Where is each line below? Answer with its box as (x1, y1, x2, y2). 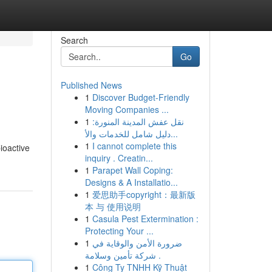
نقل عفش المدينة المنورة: (92, 115, 184, 127)
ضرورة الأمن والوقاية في (92, 237, 182, 249)
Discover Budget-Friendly (92, 91, 189, 103)
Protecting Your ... (84, 225, 154, 237)
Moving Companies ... (84, 103, 169, 115)
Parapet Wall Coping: (92, 164, 173, 176)
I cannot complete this (92, 140, 177, 152)
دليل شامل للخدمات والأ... (170, 127, 178, 140)
